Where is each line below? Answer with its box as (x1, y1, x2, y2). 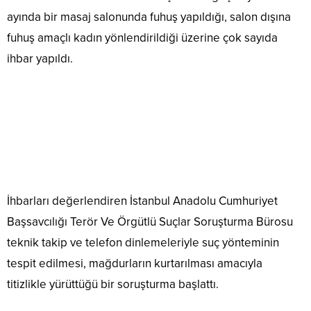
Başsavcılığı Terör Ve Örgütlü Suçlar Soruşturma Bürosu (7, 215, 293, 230)
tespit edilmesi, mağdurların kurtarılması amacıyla (7, 256, 262, 271)
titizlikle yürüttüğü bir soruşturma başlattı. (7, 277, 219, 292)
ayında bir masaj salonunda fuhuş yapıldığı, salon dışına (7, 10, 291, 25)
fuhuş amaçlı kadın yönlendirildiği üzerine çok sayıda (7, 31, 278, 46)
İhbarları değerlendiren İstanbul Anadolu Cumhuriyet (7, 194, 278, 209)
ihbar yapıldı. (7, 51, 73, 67)
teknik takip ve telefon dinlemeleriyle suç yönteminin (7, 235, 279, 251)
